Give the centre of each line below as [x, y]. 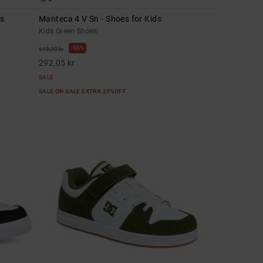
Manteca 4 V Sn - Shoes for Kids [100, 18]
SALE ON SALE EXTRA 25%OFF [83, 91]
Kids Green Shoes [68, 31]
